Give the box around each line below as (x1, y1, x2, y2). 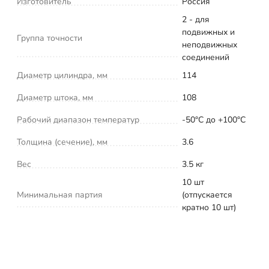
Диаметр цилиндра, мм (17, 69, 107, 81)
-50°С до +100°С (182, 113, 246, 125)
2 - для (182, 13, 210, 25)
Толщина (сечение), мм (17, 136, 107, 148)
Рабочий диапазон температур (17, 113, 139, 125)
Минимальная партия (17, 189, 103, 201)
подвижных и (182, 26, 235, 38)
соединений (182, 51, 229, 63)
